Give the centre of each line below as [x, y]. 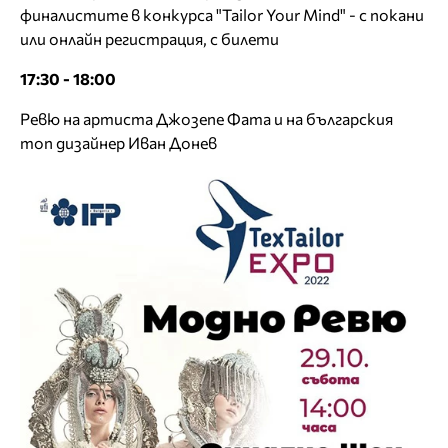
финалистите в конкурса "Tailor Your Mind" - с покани [222, 15]
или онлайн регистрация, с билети [149, 39]
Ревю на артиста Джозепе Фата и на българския [206, 119]
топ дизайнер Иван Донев [118, 143]
